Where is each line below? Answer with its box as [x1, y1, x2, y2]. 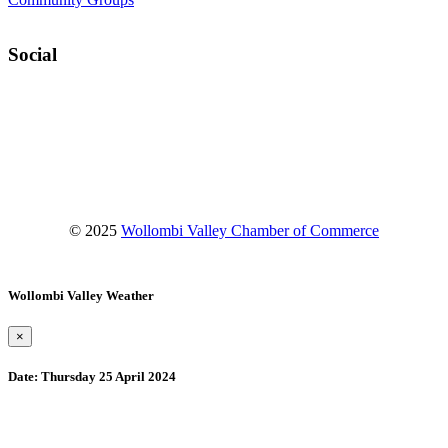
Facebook [39, 92, 102, 110]
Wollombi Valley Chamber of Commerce [121, 221, 379, 239]
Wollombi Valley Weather [8, 288, 154, 304]
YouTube [39, 140, 98, 158]
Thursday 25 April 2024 [38, 369, 176, 385]
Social [8, 43, 57, 65]
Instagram [39, 116, 102, 134]
